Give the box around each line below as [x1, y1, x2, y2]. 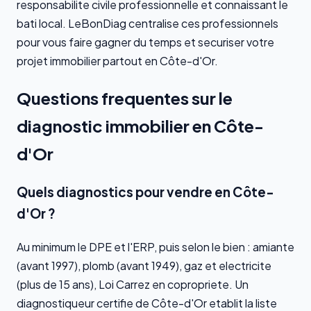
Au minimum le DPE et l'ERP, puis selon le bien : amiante [17, 239, 294, 254]
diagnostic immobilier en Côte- [17, 115, 264, 137]
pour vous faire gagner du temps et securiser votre [17, 35, 274, 50]
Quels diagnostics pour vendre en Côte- [17, 184, 274, 200]
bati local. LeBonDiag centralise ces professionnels [17, 16, 278, 31]
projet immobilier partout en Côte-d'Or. [17, 53, 218, 69]
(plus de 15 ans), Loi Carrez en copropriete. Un [17, 276, 249, 292]
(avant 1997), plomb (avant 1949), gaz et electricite [17, 258, 271, 273]
